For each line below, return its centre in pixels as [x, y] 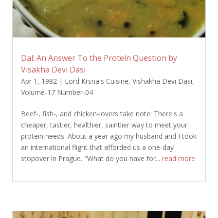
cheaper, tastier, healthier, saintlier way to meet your [104, 125]
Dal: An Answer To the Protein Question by [99, 58]
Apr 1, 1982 [39, 81]
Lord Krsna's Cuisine [96, 81]
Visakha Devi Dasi [53, 70]
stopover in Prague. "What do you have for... [91, 159]
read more [178, 159]
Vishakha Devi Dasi [162, 81]
